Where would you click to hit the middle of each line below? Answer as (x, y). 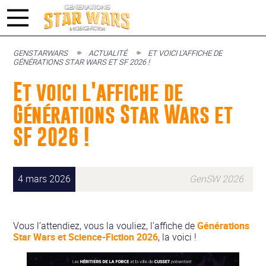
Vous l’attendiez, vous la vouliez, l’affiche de (105, 225)
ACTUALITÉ (108, 53)
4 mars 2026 (45, 179)
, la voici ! (178, 237)
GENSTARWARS (41, 53)
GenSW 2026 (216, 179)
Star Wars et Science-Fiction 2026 (86, 237)
